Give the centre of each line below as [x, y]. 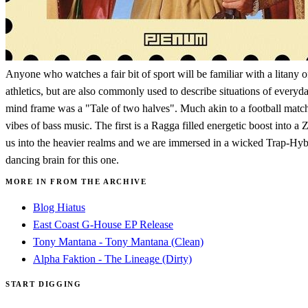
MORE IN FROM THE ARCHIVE [76, 181]
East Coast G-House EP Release [103, 224]
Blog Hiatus [59, 207]
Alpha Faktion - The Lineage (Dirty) [112, 258]
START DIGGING [44, 284]
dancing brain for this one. [62, 159]
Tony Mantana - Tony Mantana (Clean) [118, 241]
